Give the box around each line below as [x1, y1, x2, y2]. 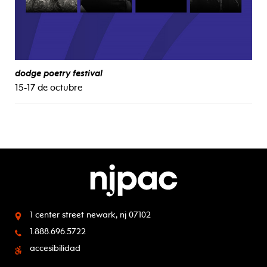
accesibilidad [30, 243, 80, 254]
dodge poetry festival [15, 67, 103, 79]
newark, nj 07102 [86, 209, 151, 220]
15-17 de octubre [15, 82, 82, 93]
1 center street [30, 209, 84, 220]
